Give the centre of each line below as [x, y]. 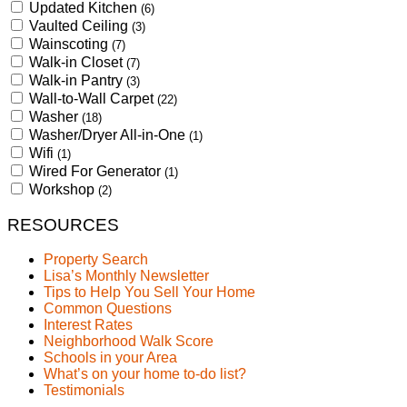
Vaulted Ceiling [80, 25]
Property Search [96, 260]
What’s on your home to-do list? [145, 374]
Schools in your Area [110, 358]
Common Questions [108, 309]
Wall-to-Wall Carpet [93, 98]
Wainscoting [70, 44]
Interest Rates [88, 325]
